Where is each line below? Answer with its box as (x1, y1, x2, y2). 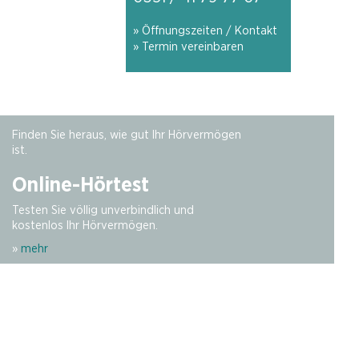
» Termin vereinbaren (133, 39, 244, 54)
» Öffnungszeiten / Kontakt (133, 23, 277, 38)
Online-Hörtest (12, 171, 150, 196)
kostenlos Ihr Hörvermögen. (12, 218, 159, 232)
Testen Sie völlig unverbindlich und (12, 203, 195, 217)
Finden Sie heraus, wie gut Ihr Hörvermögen (12, 127, 242, 142)
